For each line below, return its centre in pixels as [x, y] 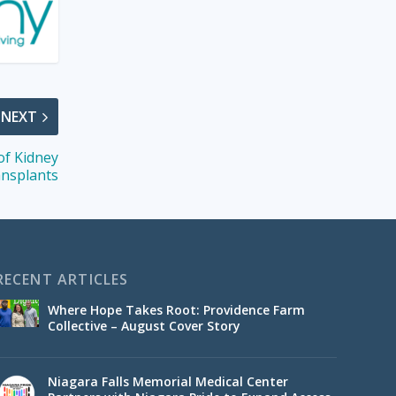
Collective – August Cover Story [144, 326]
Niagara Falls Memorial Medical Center [168, 382]
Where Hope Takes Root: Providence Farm [176, 310]
